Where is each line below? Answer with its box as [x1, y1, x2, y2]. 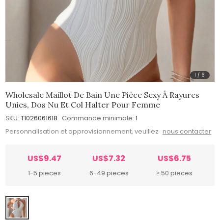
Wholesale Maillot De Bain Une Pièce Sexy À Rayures [5, 89, 200, 100]
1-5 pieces [27, 168, 61, 178]
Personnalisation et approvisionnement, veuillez [5, 127, 161, 137]
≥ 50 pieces [156, 168, 193, 178]
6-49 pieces [89, 168, 129, 178]
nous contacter [163, 127, 212, 137]
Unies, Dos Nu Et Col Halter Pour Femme [5, 99, 161, 110]
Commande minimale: [62, 113, 135, 123]
